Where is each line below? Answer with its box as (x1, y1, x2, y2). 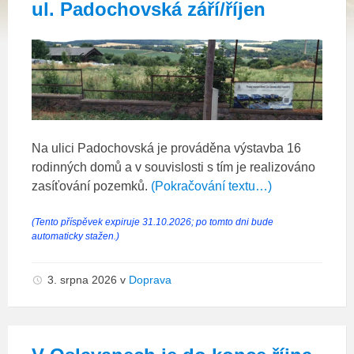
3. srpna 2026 (47, 273, 120, 286)
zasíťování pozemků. (32, 179, 151, 193)
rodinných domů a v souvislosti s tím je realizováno (32, 160, 315, 174)
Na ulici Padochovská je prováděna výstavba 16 (32, 141, 301, 155)
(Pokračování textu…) (151, 179, 272, 193)
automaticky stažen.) (32, 230, 119, 242)
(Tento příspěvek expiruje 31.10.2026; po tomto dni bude (32, 216, 273, 228)
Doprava (129, 273, 171, 286)
